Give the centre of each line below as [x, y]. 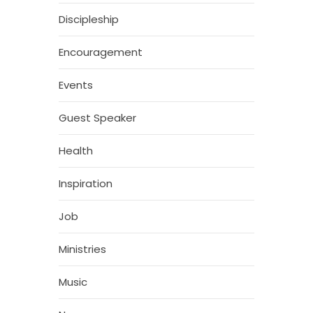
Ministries [82, 249]
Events [76, 85]
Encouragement [101, 52]
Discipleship [89, 20]
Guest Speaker [97, 118]
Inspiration [86, 184]
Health [76, 151]
